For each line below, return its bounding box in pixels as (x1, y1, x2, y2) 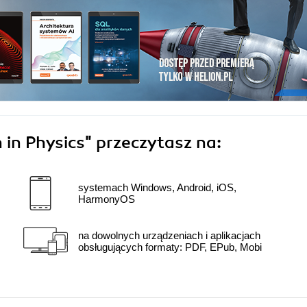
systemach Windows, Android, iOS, (78, 182, 236, 194)
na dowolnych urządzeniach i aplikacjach (78, 230, 260, 242)
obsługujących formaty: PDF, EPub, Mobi (78, 241, 262, 254)
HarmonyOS (78, 193, 135, 206)
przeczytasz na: (96, 132, 221, 153)
